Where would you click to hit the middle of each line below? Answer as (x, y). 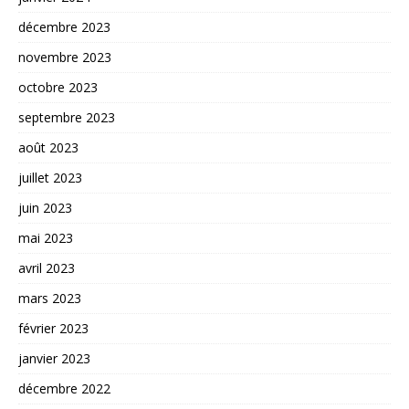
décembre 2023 (64, 27)
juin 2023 (45, 208)
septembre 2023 (67, 118)
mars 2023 (50, 299)
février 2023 (53, 329)
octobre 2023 (58, 88)
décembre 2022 (64, 389)
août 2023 (48, 148)
